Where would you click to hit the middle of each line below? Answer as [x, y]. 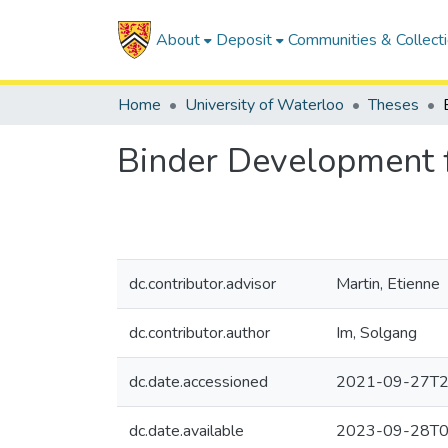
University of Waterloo [264, 105]
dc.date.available [186, 431]
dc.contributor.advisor [202, 284]
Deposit [243, 40]
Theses [393, 105]
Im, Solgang [376, 333]
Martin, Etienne [388, 284]
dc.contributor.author [199, 333]
